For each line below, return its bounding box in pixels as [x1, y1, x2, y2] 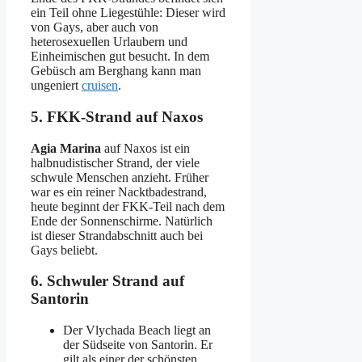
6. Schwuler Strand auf [31, 272, 184, 290]
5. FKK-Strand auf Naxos [31, 107, 203, 125]
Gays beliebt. [31, 242, 98, 257]
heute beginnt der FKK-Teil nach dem [31, 199, 225, 213]
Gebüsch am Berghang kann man [31, 64, 201, 78]
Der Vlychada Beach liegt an [63, 322, 211, 337]
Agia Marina [31, 141, 101, 155]
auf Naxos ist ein [101, 141, 190, 155]
